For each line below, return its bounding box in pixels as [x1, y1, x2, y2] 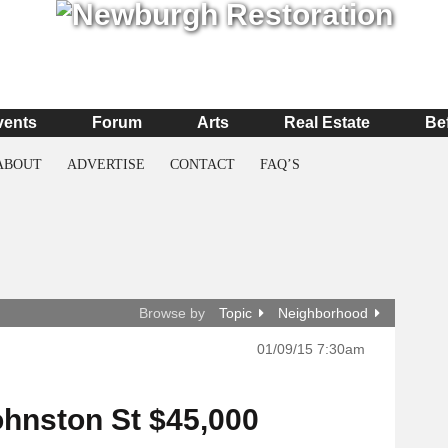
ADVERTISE [67, 157, 145, 172]
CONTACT [170, 157, 235, 172]
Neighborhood [278, 305, 368, 321]
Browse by [139, 305, 205, 321]
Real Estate [284, 114, 370, 131]
